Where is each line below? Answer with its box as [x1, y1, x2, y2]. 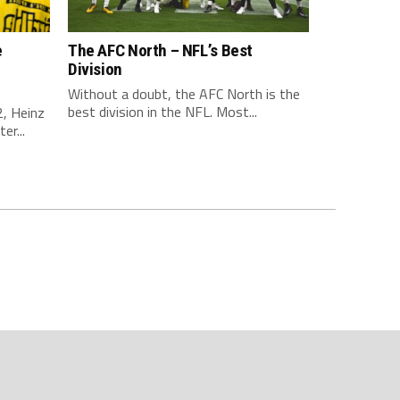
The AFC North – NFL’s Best [68, 40, 254, 61]
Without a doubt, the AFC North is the [68, 83, 300, 104]
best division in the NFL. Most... [68, 101, 257, 122]
